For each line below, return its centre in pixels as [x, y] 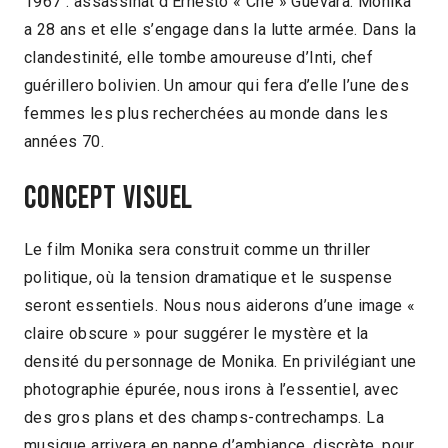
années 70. [64, 142]
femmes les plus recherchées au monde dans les [206, 114]
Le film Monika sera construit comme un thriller [197, 250]
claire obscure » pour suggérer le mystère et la [196, 334]
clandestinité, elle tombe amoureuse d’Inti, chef [199, 58]
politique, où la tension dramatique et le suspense [208, 278]
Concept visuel [109, 198]
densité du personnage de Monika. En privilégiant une [220, 362]
